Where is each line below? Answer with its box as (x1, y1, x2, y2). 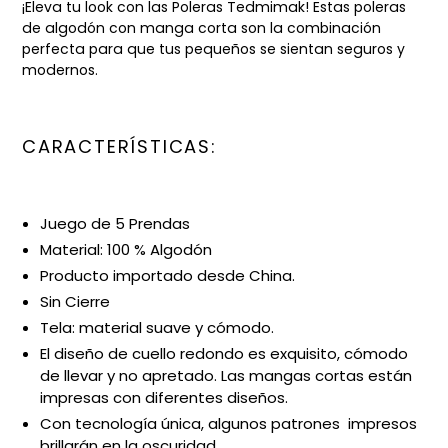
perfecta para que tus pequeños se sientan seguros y (22, 38, 405, 59)
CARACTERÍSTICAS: (22, 133, 217, 159)
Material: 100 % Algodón (40, 239, 212, 261)
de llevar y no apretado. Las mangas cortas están (40, 365, 412, 387)
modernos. (22, 59, 102, 80)
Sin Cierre (40, 291, 110, 313)
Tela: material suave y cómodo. (40, 317, 274, 339)
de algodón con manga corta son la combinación (22, 17, 381, 38)
